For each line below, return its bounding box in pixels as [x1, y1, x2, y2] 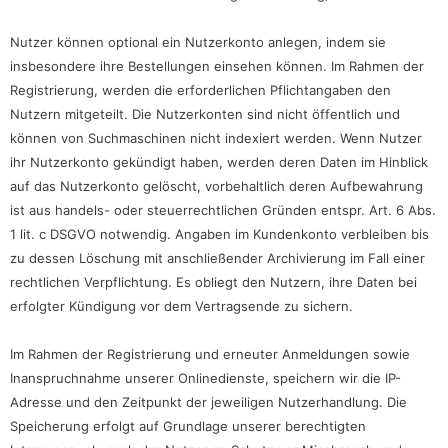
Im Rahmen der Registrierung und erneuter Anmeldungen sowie [10, 346, 410, 363]
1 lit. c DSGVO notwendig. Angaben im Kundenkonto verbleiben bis [10, 226, 429, 243]
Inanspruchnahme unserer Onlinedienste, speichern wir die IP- [10, 370, 401, 387]
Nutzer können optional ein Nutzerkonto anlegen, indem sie [10, 34, 386, 51]
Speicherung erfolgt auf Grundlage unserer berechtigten [10, 418, 366, 435]
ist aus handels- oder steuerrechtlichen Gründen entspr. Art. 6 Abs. [10, 202, 436, 219]
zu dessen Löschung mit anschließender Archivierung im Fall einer [10, 250, 425, 267]
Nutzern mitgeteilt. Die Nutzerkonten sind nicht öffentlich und [10, 106, 400, 123]
